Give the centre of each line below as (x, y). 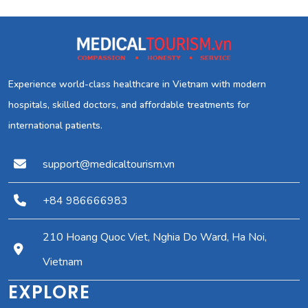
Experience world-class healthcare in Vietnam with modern (137, 85)
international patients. (55, 126)
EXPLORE (49, 293)
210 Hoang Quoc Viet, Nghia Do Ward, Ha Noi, (155, 238)
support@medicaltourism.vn (109, 165)
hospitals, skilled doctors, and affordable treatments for (129, 105)
